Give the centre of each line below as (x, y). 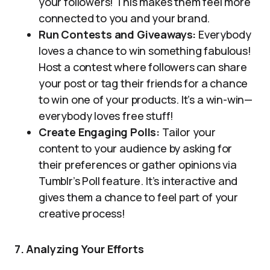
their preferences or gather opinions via (138, 165)
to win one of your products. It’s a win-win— (146, 99)
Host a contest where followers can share (143, 67)
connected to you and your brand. (124, 18)
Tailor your (188, 132)
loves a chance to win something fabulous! (145, 51)
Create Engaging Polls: (99, 132)
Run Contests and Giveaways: (118, 34)
